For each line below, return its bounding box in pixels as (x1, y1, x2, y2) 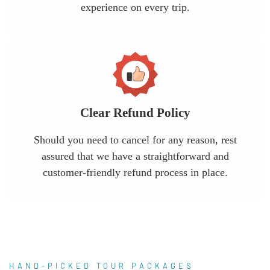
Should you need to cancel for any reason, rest (33, 134, 237, 146)
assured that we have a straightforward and (41, 150, 229, 163)
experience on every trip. (80, 1, 190, 14)
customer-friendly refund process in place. (42, 166, 228, 179)
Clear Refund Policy (80, 105, 190, 121)
